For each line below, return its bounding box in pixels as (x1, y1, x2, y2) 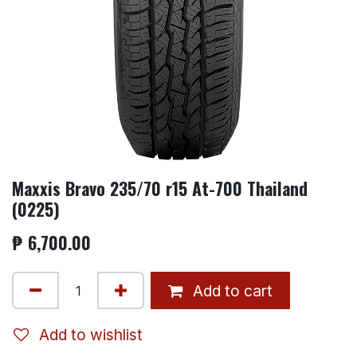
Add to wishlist (39, 324, 143, 344)
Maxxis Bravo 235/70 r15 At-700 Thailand (12, 175, 308, 202)
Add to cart (189, 280, 273, 300)
